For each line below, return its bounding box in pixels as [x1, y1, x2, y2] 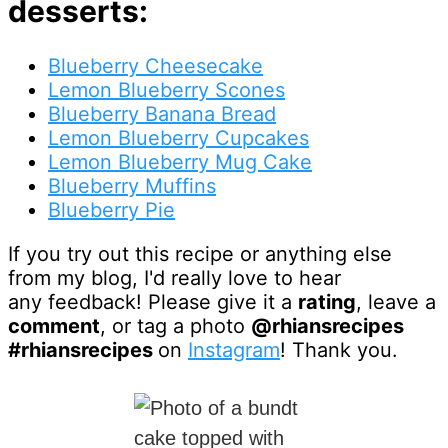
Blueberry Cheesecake [48, 53, 263, 78]
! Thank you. [280, 337, 398, 362]
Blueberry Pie [48, 197, 175, 222]
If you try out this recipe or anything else [8, 241, 392, 266]
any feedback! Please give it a [8, 289, 298, 314]
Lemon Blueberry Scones [48, 77, 285, 102]
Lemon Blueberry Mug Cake [48, 149, 312, 174]
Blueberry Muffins [48, 173, 216, 198]
